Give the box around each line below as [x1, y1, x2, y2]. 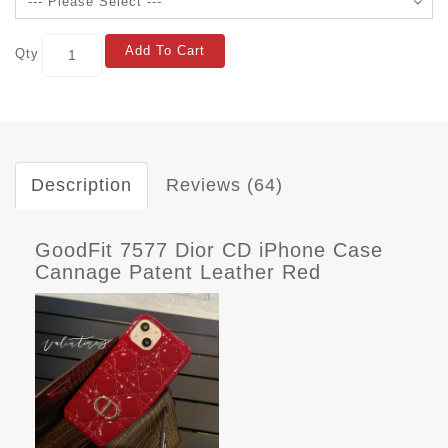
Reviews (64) [166, 174, 283, 195]
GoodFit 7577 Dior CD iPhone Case [35, 238, 383, 261]
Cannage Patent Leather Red [35, 260, 321, 283]
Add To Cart [125, 42, 205, 58]
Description [31, 174, 132, 195]
